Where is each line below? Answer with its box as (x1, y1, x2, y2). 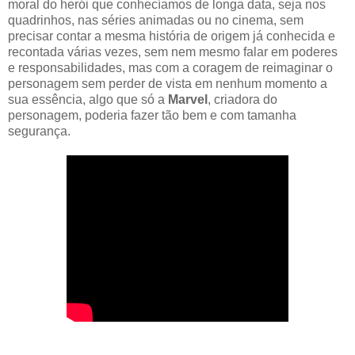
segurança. (8, 124, 71, 138)
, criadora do (208, 92, 277, 106)
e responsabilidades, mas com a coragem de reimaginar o (8, 60, 333, 74)
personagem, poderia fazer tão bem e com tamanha (8, 108, 296, 122)
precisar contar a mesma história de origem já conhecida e (8, 29, 335, 43)
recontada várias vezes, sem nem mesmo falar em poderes (8, 44, 338, 59)
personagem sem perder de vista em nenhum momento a (8, 76, 327, 90)
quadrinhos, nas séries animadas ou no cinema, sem (8, 13, 303, 27)
